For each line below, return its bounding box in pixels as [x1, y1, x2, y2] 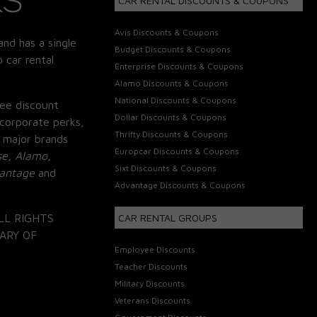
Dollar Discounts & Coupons [115, 111, 227, 122]
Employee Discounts [115, 243, 196, 255]
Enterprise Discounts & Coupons [115, 60, 244, 71]
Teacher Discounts [115, 260, 188, 272]
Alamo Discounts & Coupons [115, 77, 229, 88]
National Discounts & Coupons [115, 94, 237, 105]
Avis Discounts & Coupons [115, 26, 219, 38]
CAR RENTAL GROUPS [118, 211, 218, 224]
